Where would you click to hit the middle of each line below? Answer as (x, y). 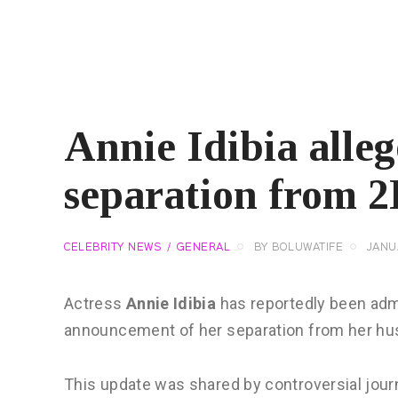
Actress (95, 304)
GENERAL (203, 248)
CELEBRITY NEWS (112, 248)
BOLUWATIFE (307, 248)
